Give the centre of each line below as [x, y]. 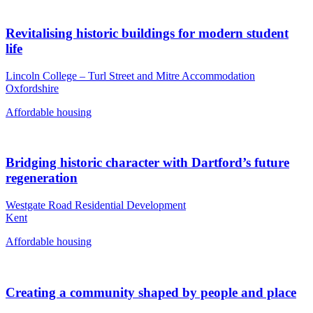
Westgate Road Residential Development [96, 205]
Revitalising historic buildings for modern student [147, 33]
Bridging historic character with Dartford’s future [147, 163]
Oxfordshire [32, 88]
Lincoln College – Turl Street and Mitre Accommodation [130, 75]
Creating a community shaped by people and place [151, 292]
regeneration [42, 178]
